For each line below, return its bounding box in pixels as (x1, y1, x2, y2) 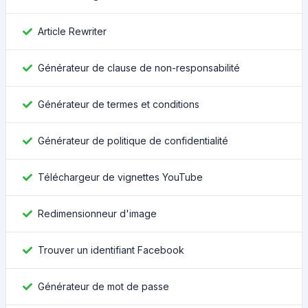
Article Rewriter (38, 25, 107, 37)
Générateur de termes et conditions (38, 98, 199, 110)
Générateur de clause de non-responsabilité (38, 62, 240, 74)
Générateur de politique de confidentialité (38, 135, 228, 146)
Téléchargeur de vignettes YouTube (38, 171, 203, 183)
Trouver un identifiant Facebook (38, 244, 184, 256)
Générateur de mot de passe (38, 280, 169, 292)
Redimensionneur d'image (38, 208, 157, 219)
